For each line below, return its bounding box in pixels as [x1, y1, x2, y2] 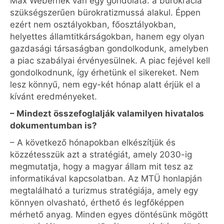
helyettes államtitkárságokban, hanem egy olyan [10, 31, 204, 41]
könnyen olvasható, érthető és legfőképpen [10, 197, 184, 207]
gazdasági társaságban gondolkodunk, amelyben [10, 43, 208, 53]
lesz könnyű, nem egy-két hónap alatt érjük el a [10, 79, 200, 89]
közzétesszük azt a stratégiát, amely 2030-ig [10, 149, 192, 159]
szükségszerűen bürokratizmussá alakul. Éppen [10, 7, 200, 17]
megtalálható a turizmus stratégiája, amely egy [10, 185, 198, 195]
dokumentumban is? [10, 120, 97, 130]
